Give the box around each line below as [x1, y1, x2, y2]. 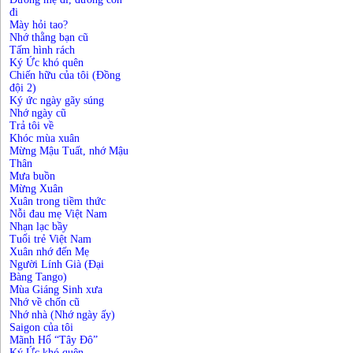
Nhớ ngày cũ [9, 107, 66, 119]
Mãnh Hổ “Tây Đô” [9, 334, 98, 346]
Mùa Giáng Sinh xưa [9, 284, 102, 295]
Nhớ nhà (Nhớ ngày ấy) [9, 309, 115, 321]
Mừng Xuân [9, 183, 63, 195]
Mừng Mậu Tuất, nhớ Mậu [9, 145, 128, 157]
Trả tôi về [9, 120, 54, 132]
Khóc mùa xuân [9, 132, 80, 144]
